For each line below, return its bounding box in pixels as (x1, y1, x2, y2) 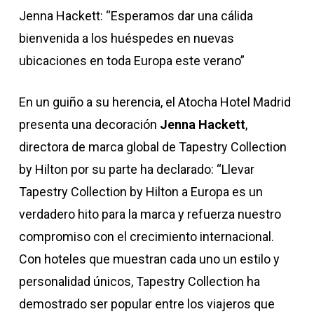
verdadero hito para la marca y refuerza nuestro (18, 207, 281, 221)
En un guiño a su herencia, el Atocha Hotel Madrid (18, 95, 291, 109)
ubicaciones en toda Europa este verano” (18, 53, 245, 68)
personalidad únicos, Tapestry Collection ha (18, 274, 260, 289)
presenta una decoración (18, 117, 160, 132)
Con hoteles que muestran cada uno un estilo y (18, 252, 280, 266)
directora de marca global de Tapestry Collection (18, 139, 287, 154)
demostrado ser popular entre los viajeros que (18, 296, 275, 311)
